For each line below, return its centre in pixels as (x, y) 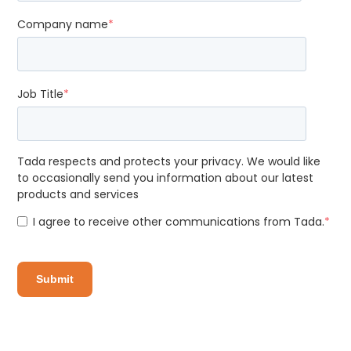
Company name (63, 24)
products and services (78, 194)
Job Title (41, 94)
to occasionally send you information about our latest (166, 177)
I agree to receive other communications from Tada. (179, 221)
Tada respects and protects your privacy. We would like (169, 161)
